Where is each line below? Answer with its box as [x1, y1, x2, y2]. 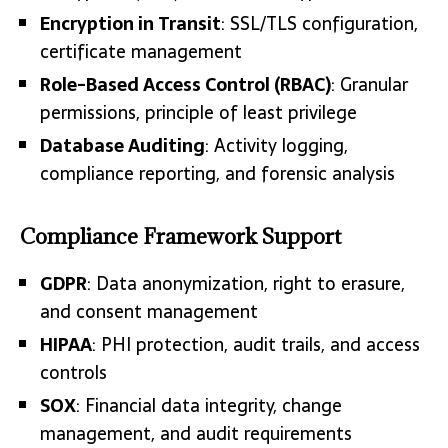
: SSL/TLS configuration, [221, 9, 418, 39]
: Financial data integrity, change [76, 391, 342, 421]
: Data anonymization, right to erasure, [87, 269, 405, 299]
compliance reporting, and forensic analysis [40, 159, 395, 189]
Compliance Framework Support [20, 223, 341, 251]
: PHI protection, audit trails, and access [92, 330, 420, 360]
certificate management [40, 37, 242, 67]
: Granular [331, 70, 408, 100]
